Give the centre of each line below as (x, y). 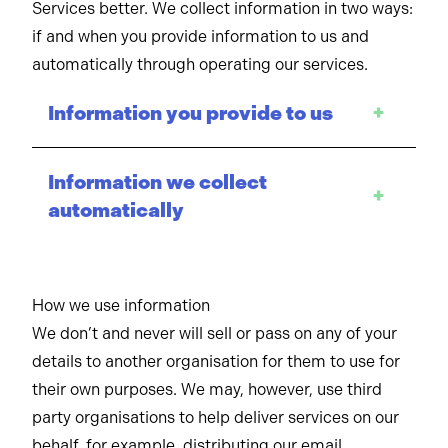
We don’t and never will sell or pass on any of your (214, 333)
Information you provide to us (190, 113)
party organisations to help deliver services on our (215, 417)
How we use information (121, 305)
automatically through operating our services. (200, 64)
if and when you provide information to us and (200, 36)
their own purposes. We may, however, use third (207, 389)
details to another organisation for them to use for (216, 361)
